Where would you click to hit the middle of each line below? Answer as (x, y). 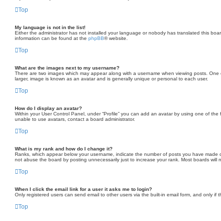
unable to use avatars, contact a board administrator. (75, 119)
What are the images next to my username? (67, 68)
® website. (116, 38)
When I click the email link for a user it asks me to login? (83, 189)
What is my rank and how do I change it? (64, 149)
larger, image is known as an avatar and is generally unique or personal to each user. (111, 79)
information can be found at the (52, 38)
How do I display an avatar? (48, 108)
